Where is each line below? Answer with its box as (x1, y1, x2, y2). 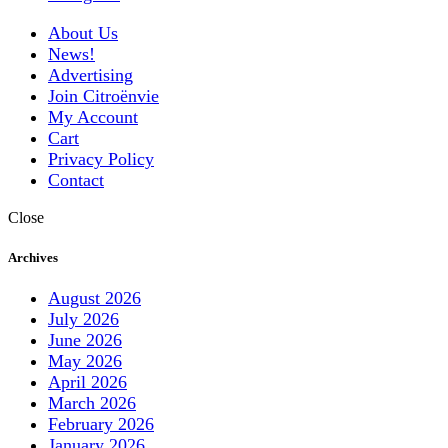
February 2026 (48, 413, 154, 434)
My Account (48, 107, 138, 128)
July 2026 (48, 308, 119, 329)
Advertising (48, 65, 133, 86)
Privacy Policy (48, 149, 154, 170)
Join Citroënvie (48, 86, 159, 107)
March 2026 (48, 392, 136, 413)
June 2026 (48, 329, 122, 350)
